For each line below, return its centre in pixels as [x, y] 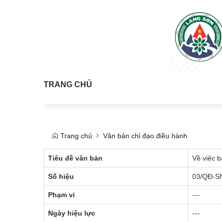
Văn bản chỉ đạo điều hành [145, 136]
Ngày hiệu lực [72, 213]
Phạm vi [61, 194]
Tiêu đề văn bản [75, 158]
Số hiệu [61, 176]
